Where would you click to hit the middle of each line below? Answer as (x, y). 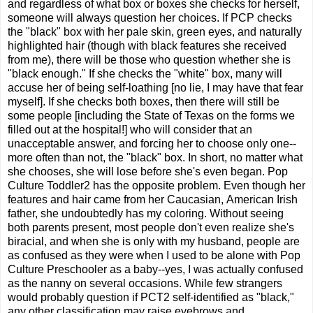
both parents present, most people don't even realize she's (151, 228)
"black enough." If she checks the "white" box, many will (145, 74)
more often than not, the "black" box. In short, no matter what (155, 158)
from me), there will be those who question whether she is (149, 60)
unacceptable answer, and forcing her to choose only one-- (152, 144)
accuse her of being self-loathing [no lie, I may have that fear (155, 88)
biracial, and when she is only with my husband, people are (154, 242)
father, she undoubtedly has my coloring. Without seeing (146, 214)
